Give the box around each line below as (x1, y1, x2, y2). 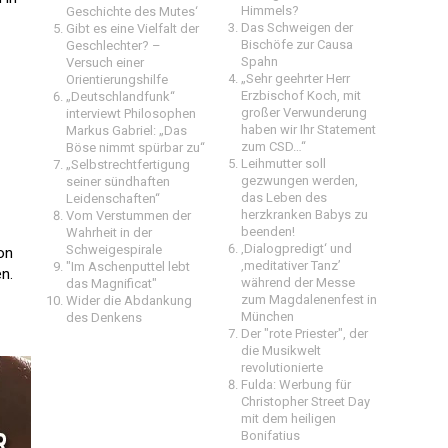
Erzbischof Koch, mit (241, 88, 361, 103)
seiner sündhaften (66, 174, 170, 189)
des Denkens (66, 310, 142, 325)
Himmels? (241, 3, 299, 18)
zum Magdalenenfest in (241, 292, 377, 307)
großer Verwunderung (241, 105, 367, 120)
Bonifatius (241, 428, 300, 443)
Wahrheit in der (66, 225, 152, 240)
